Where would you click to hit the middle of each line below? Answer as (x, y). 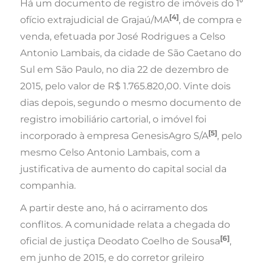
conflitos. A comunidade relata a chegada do (125, 225)
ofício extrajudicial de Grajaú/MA (95, 20)
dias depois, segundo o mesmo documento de (131, 103)
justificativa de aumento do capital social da (124, 169)
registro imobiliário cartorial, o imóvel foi (114, 119)
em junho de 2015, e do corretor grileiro (112, 258)
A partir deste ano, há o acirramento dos (114, 208)
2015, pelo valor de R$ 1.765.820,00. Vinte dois (126, 86)
